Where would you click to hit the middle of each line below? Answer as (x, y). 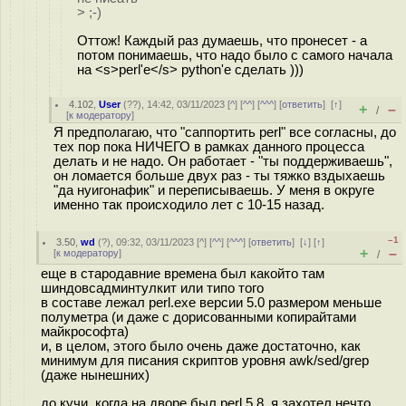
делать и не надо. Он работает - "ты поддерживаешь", (223, 161)
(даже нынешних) (95, 375)
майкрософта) (85, 332)
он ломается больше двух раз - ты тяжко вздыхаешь (219, 176)
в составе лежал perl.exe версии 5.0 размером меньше (211, 303)
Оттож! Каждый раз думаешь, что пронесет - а (222, 40)
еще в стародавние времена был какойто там (183, 274)
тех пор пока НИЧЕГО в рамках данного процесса (209, 147)
